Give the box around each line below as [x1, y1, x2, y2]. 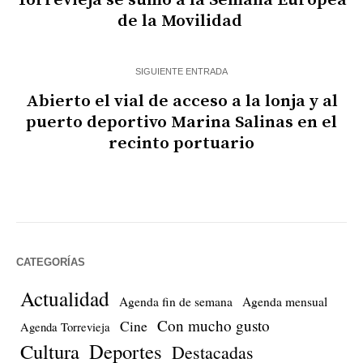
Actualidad [20, 284, 109, 313]
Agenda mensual [242, 293, 327, 310]
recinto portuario [109, 133, 254, 155]
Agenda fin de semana [119, 293, 233, 310]
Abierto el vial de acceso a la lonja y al [25, 91, 338, 113]
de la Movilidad [117, 11, 246, 32]
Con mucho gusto [157, 315, 270, 336]
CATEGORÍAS [16, 256, 85, 269]
